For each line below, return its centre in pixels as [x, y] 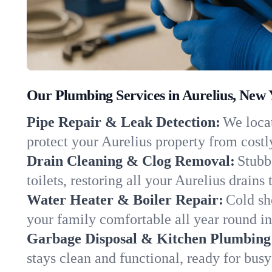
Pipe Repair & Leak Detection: [124, 122]
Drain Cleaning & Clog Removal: [131, 161]
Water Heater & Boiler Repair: [125, 200]
